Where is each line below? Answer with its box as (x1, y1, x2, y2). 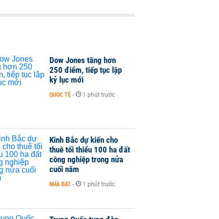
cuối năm (49, 164, 79, 174)
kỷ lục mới (49, 74, 84, 85)
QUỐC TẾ (49, 91, 71, 98)
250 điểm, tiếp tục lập (49, 65, 122, 75)
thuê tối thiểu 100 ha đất (49, 144, 130, 154)
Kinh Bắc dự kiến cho (49, 134, 118, 145)
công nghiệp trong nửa (49, 154, 123, 164)
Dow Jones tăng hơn (49, 55, 116, 65)
